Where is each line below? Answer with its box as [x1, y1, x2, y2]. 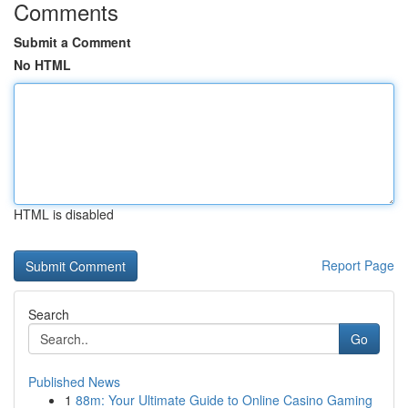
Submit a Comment [14, 33, 131, 51]
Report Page [321, 256, 394, 274]
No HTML [14, 56, 71, 74]
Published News [28, 372, 120, 391]
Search [28, 305, 69, 323]
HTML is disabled [14, 205, 114, 223]
